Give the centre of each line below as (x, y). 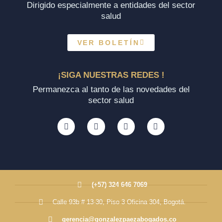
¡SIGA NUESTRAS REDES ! (111, 75)
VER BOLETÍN (108, 42)
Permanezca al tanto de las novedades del (111, 89)
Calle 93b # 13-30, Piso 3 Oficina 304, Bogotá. (119, 202)
